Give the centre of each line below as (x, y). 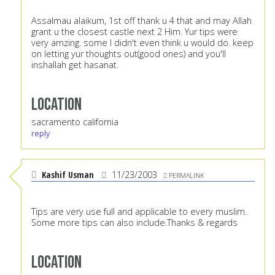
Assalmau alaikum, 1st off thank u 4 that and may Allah (141, 21)
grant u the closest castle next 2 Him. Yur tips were (134, 32)
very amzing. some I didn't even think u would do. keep (142, 43)
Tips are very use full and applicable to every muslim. (139, 212)
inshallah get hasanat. (75, 65)
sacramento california (75, 122)
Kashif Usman (68, 175)
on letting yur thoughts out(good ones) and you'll (129, 54)
